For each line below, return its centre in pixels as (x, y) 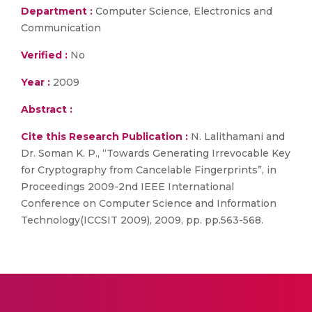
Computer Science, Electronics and (182, 11)
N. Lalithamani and (236, 136)
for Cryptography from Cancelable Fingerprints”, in (149, 170)
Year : (36, 82)
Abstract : (47, 109)
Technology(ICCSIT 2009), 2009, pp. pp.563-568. (142, 220)
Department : (57, 11)
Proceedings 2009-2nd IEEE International (127, 187)
